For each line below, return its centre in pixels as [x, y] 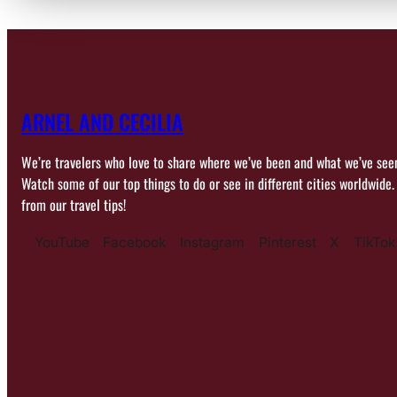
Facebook [135, 243]
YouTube [62, 243]
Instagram [213, 243]
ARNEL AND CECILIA [102, 122]
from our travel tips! [74, 205]
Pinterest [287, 243]
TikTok [374, 243]
